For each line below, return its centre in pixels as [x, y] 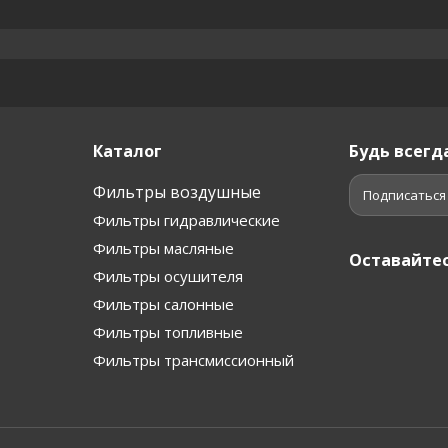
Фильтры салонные [163, 303]
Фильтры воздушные [177, 191]
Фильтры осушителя [168, 275]
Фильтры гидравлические [186, 219]
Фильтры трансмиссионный [193, 359]
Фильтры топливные [168, 331]
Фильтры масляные [163, 247]
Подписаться [404, 194]
